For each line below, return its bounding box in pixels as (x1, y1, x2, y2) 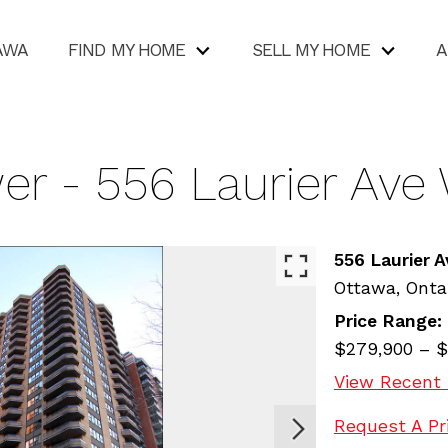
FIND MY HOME (68, 40, 186, 61)
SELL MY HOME (251, 40, 370, 61)
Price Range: (333, 310, 442, 331)
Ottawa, (333, 277, 406, 298)
